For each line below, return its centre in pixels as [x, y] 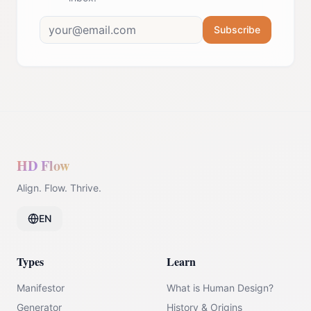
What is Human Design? [220, 288]
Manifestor [41, 288]
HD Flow [43, 166]
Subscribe [237, 30]
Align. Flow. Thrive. [59, 188]
